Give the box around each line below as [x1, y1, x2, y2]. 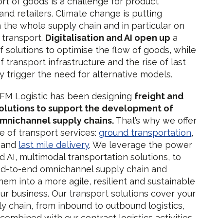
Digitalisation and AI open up [45, 33, 171, 43]
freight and [134, 91, 184, 101]
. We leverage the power [89, 140, 193, 150]
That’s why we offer [114, 115, 197, 126]
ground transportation [99, 127, 192, 138]
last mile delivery [18, 140, 90, 150]
